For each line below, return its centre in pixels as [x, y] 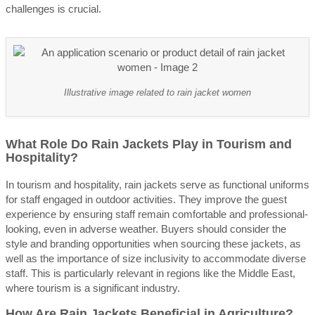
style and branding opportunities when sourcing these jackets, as [153, 243]
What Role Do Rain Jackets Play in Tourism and [149, 144]
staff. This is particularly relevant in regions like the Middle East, [150, 273]
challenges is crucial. [53, 9]
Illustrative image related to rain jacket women [157, 93]
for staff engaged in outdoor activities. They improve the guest [146, 199]
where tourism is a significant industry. [93, 288]
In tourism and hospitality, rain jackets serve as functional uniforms [157, 184]
